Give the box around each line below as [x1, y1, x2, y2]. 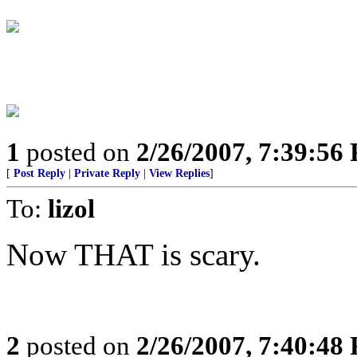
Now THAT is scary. [6, 237, 261, 272]
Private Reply [74, 167, 140, 179]
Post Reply [14, 167, 65, 179]
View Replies [149, 167, 210, 179]
